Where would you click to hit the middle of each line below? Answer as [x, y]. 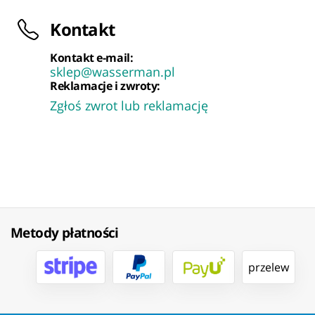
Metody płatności [65, 233]
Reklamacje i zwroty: [105, 86]
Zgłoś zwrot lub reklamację [129, 106]
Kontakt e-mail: [92, 58]
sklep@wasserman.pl [113, 72]
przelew [269, 268]
